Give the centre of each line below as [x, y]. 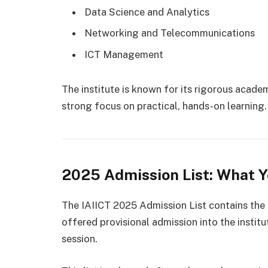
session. [80, 239]
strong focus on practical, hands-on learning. [164, 106]
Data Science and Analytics [147, 12]
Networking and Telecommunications [170, 33]
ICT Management [124, 54]
